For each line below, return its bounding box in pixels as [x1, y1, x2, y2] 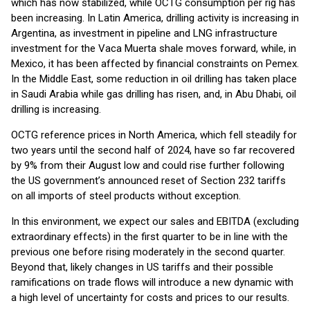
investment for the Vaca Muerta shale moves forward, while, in [11, 42, 296, 55]
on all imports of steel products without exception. [11, 190, 241, 202]
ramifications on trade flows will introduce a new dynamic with [11, 276, 293, 289]
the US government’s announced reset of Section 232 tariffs [11, 174, 286, 187]
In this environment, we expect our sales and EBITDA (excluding [11, 215, 299, 228]
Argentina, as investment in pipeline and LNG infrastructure [11, 27, 277, 39]
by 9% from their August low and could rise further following [11, 159, 284, 172]
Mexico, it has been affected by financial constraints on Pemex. [11, 57, 299, 70]
